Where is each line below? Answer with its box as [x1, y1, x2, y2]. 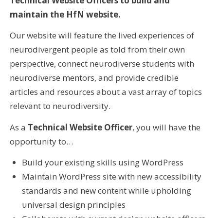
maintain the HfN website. [10, 8, 123, 20]
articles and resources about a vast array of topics [10, 86, 202, 97]
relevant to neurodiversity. [10, 100, 112, 111]
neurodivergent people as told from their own [10, 44, 185, 55]
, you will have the [132, 121, 200, 133]
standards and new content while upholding [22, 185, 191, 196]
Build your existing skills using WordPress [22, 157, 185, 168]
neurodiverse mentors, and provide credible [10, 72, 179, 83]
